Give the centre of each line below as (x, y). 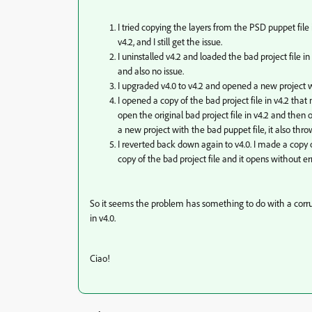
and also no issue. (152, 71)
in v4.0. (103, 218)
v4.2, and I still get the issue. (170, 42)
